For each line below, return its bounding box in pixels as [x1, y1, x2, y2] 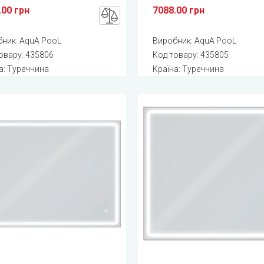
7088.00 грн [152, 5, 204, 16]
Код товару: [152, 50, 200, 60]
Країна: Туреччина [152, 64, 224, 74]
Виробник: [152, 36, 194, 46]
